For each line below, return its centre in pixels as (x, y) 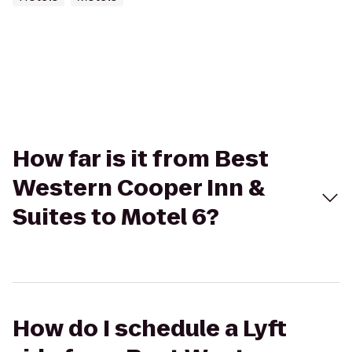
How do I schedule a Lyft (150, 329)
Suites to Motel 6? (116, 217)
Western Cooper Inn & (139, 188)
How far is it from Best (141, 159)
